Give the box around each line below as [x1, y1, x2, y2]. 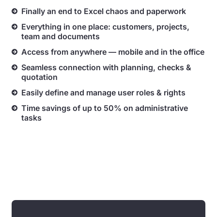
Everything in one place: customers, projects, [21, 22, 189, 31]
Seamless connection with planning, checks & [21, 62, 191, 72]
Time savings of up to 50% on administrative [21, 103, 188, 113]
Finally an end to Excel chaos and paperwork [21, 6, 186, 16]
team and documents [21, 31, 100, 41]
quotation [21, 72, 58, 82]
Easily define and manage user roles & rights [21, 88, 186, 97]
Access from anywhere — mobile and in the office [21, 47, 204, 57]
